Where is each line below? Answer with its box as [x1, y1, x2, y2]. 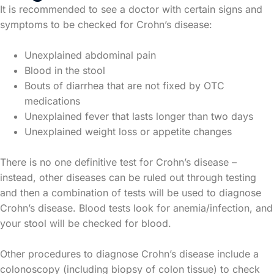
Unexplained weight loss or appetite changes [24, 125, 232, 138]
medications [24, 95, 80, 108]
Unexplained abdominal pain [24, 49, 156, 62]
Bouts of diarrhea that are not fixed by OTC [24, 80, 224, 92]
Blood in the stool [24, 64, 105, 77]
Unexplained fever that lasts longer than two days [24, 110, 253, 123]
